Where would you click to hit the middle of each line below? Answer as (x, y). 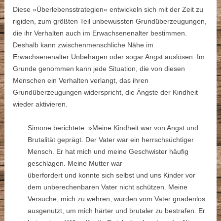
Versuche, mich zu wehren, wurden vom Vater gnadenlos (117, 199)
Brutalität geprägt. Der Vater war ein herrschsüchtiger (111, 140)
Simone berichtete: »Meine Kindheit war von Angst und (113, 128)
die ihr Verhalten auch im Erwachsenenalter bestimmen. (100, 33)
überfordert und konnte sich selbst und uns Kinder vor (112, 175)
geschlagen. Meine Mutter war (75, 164)
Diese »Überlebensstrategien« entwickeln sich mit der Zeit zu (108, 10)
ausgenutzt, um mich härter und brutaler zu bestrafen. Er (117, 211)
